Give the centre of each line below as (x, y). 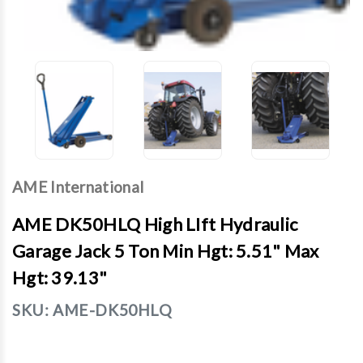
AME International (78, 187)
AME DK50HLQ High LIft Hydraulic (155, 224)
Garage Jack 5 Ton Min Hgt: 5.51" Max (166, 251)
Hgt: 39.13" (60, 278)
